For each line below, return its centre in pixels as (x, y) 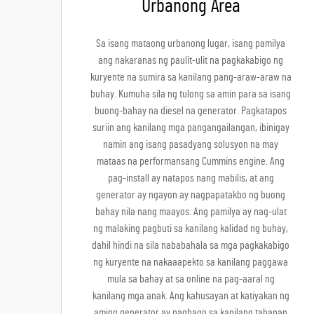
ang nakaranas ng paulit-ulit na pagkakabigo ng (191, 60)
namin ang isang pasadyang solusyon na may (191, 144)
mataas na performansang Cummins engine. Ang (191, 161)
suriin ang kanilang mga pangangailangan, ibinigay (191, 128)
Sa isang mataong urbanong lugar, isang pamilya (191, 43)
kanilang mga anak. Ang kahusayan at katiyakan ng (191, 296)
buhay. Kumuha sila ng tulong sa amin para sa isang (191, 94)
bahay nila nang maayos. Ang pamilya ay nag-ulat (191, 212)
